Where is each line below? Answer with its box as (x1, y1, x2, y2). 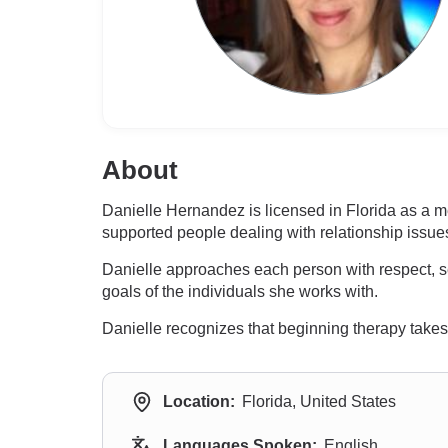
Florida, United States (242, 393, 396, 410)
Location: (163, 393, 235, 410)
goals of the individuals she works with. (102, 283, 378, 300)
